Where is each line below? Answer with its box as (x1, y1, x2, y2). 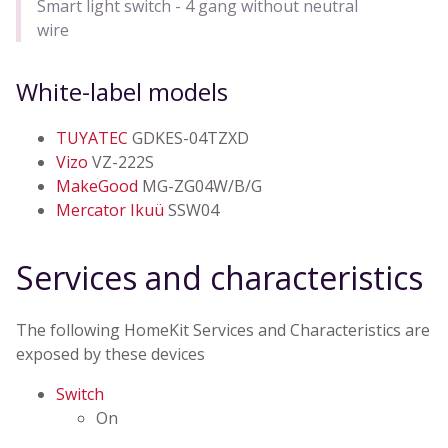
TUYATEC (56, 127, 128, 150)
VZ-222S (88, 151, 154, 174)
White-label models (16, 75, 228, 109)
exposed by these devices (16, 343, 205, 366)
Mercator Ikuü (56, 199, 164, 222)
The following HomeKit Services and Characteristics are (16, 319, 430, 342)
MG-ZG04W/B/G (138, 175, 262, 198)
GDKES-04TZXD (128, 127, 249, 150)
